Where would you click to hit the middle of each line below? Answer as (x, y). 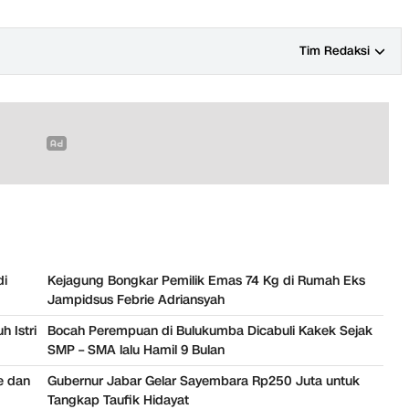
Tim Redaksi (335, 52)
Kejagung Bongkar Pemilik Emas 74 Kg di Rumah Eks (206, 281)
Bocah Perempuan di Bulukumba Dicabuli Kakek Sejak (210, 331)
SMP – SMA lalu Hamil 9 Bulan (136, 351)
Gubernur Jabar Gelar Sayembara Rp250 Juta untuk (204, 382)
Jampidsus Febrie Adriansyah (136, 300)
